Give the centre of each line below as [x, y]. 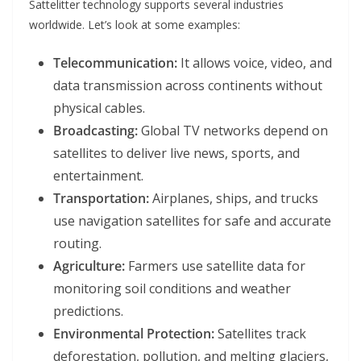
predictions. [88, 311]
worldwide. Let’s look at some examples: [135, 25]
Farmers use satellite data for [215, 266]
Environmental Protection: [134, 334]
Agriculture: [89, 266]
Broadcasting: [95, 131]
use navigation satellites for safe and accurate [192, 221]
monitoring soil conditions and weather [172, 289]
